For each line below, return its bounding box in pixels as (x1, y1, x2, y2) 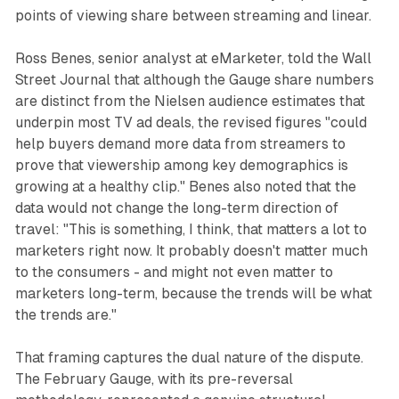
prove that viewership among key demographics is (14, 157, 348, 175)
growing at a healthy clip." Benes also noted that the (14, 178, 356, 196)
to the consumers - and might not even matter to (14, 264, 333, 281)
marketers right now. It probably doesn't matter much (14, 242, 368, 260)
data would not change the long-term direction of (14, 199, 338, 217)
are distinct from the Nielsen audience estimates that (14, 93, 365, 110)
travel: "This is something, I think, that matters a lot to (14, 221, 367, 239)
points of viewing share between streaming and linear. (14, 7, 371, 25)
